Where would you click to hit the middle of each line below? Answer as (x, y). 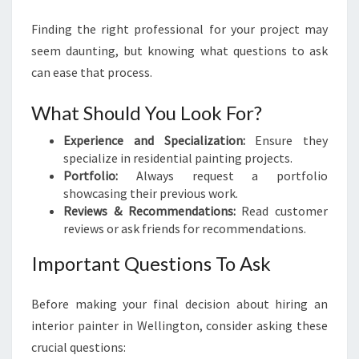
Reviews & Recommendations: (149, 211)
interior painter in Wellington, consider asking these (179, 325)
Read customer (281, 211)
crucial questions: (79, 347)
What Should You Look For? (147, 113)
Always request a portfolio (223, 175)
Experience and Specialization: (154, 140)
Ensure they (286, 140)
